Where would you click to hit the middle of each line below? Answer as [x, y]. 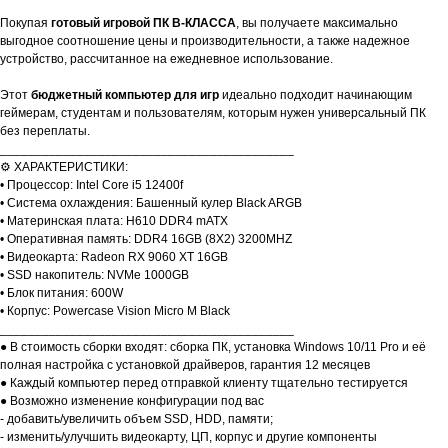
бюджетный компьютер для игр [125, 95]
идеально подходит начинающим [315, 95]
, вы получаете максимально [317, 23]
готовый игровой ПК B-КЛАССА [143, 23]
